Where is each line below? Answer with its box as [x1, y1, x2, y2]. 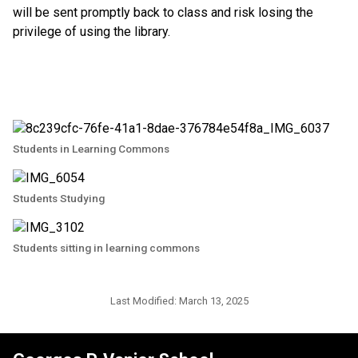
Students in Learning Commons [13, 141, 169, 155]
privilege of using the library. [13, 23, 170, 39]
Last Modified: [109, 294, 179, 307]
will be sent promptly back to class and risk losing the [13, 4, 313, 20]
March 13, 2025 [178, 294, 249, 307]
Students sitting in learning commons [13, 241, 200, 254]
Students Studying [13, 191, 105, 205]
